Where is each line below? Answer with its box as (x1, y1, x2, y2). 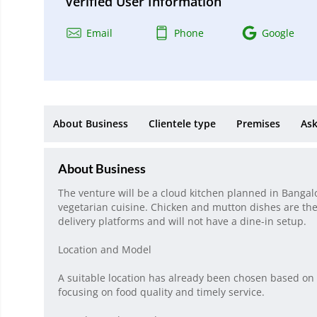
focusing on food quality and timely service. (58, 285, 265, 299)
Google (261, 26, 294, 40)
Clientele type (149, 117, 216, 130)
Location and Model (58, 243, 151, 257)
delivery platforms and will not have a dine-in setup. (58, 214, 306, 229)
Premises (236, 117, 280, 130)
